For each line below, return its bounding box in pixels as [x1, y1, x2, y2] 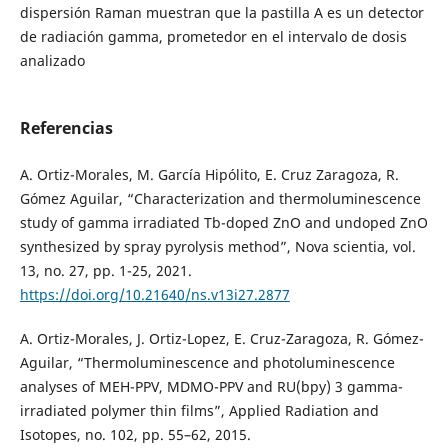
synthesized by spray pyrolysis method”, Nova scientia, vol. [19, 237, 416, 257]
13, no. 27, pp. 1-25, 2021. [19, 261, 192, 281]
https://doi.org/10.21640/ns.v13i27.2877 [19, 285, 290, 305]
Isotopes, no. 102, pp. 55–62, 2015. [19, 425, 251, 445]
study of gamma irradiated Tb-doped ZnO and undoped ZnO [19, 213, 428, 233]
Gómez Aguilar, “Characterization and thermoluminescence [19, 189, 421, 209]
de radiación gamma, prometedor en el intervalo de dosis [19, 27, 407, 47]
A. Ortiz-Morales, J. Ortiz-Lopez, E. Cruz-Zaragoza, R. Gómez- [19, 329, 424, 349]
